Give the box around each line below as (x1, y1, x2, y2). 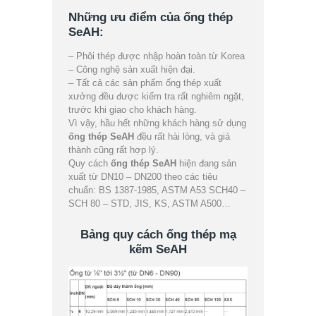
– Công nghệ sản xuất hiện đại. (68, 64, 196, 75)
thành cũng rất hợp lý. (68, 145, 159, 156)
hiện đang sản (176, 158, 237, 169)
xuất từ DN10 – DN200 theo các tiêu (68, 171, 218, 183)
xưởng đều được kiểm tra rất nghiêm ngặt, (68, 91, 245, 102)
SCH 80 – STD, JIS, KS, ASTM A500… (68, 198, 231, 209)
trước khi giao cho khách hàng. (68, 104, 197, 116)
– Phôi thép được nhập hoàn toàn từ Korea (68, 51, 245, 62)
